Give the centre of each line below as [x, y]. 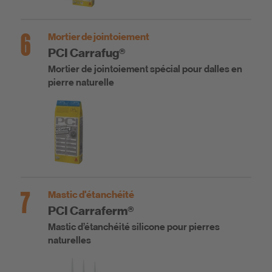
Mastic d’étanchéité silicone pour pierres [134, 227]
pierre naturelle [81, 83]
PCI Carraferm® [91, 211]
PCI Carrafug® [87, 53]
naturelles [70, 241]
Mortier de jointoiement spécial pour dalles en [145, 70]
